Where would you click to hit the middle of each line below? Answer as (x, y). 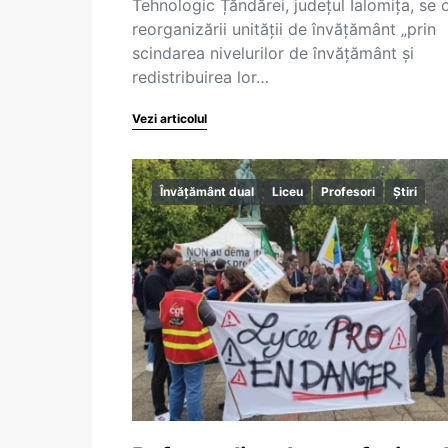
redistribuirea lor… (200, 77)
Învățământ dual (207, 191)
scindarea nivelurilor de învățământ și (273, 53)
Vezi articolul (169, 118)
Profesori (348, 191)
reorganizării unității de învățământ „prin (284, 29)
